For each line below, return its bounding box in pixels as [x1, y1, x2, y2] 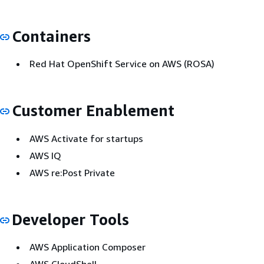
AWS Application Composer [29, 241, 146, 253]
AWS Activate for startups [29, 132, 143, 144]
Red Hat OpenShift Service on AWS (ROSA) [29, 58, 214, 70]
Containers [12, 27, 91, 45]
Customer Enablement [12, 101, 174, 120]
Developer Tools [12, 210, 129, 229]
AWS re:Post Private [29, 166, 115, 179]
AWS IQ [29, 149, 61, 161]
